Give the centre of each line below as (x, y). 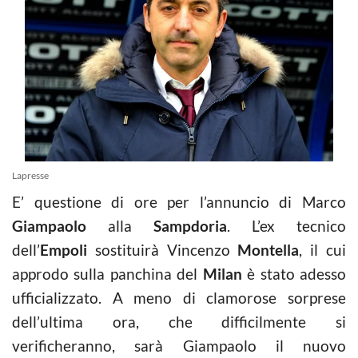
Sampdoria (190, 225)
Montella (268, 249)
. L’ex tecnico (286, 225)
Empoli (64, 249)
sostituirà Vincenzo (163, 249)
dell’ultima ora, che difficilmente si (179, 321)
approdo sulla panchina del (107, 273)
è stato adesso (294, 273)
